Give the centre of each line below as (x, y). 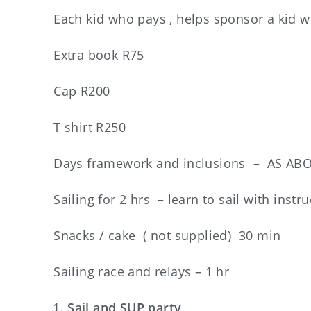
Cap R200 (82, 91)
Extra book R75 (99, 55)
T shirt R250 (90, 127)
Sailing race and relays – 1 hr (142, 271)
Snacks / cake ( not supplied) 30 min (167, 235)
